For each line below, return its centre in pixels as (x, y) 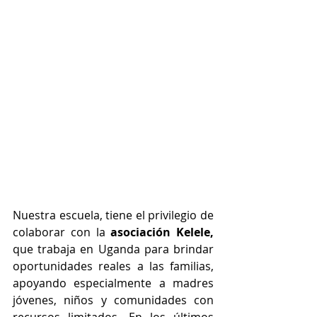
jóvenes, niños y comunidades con (113, 300)
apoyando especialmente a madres (113, 283)
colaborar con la (62, 232)
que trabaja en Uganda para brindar (113, 249)
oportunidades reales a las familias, (113, 266)
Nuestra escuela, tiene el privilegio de (113, 215)
